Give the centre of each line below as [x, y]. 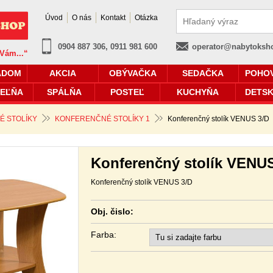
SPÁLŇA [64, 92]
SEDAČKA [203, 73]
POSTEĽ [127, 92]
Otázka [146, 18]
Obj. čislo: [112, 211]
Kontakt [113, 18]
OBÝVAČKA [133, 73]
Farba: [104, 235]
